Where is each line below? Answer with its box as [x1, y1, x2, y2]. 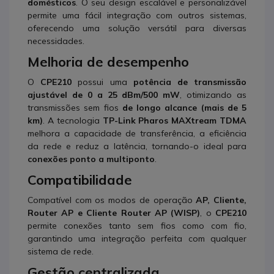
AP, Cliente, [196, 194, 247, 206]
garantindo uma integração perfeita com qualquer [28, 232, 246, 244]
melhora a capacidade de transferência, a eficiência [28, 127, 246, 139]
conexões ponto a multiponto [28, 153, 155, 165]
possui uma [72, 76, 133, 87]
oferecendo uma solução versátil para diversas [28, 22, 246, 34]
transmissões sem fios [28, 102, 122, 113]
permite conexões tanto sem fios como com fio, [28, 220, 246, 231]
